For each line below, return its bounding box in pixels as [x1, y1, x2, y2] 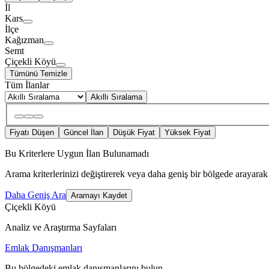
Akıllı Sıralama [91, 92, 142, 102]
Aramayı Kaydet [71, 191, 127, 201]
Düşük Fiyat [113, 128, 155, 138]
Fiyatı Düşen [10, 128, 54, 138]
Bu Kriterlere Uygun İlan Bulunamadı [5, 148, 149, 159]
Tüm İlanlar [5, 80, 49, 91]
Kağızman [5, 35, 44, 46]
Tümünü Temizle [10, 69, 67, 79]
